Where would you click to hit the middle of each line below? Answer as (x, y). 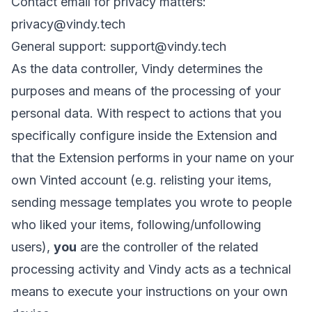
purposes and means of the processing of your (146, 91)
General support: (61, 46)
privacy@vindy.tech (68, 24)
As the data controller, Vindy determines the (137, 69)
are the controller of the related (167, 247)
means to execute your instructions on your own (149, 291)
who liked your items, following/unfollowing (136, 225)
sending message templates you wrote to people (151, 202)
